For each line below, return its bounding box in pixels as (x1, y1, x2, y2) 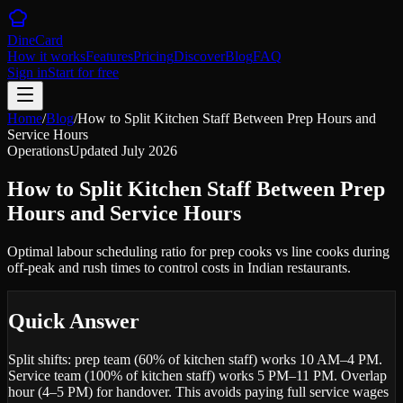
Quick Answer (8, 309, 139, 333)
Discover (174, 49, 225, 64)
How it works (7, 49, 85, 64)
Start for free (48, 65, 119, 80)
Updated (69, 143, 121, 158)
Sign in (7, 65, 48, 80)
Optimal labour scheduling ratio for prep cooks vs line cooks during (7, 243, 390, 259)
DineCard (7, 32, 63, 48)
